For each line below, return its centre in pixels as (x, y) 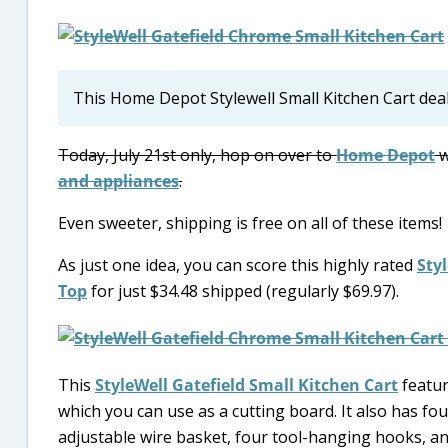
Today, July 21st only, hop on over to (197, 155)
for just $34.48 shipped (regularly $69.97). (243, 291)
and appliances (118, 181)
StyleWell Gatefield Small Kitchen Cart (246, 385)
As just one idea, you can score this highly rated (237, 265)
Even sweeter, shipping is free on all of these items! (250, 223)
